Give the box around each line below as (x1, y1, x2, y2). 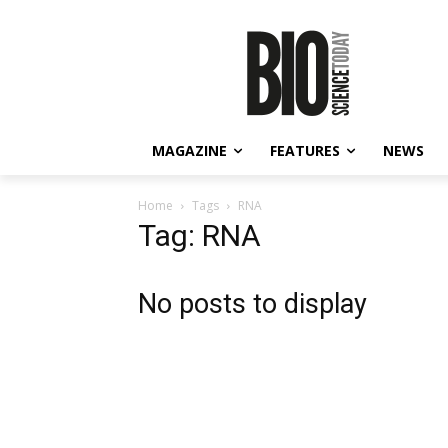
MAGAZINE (152, 141, 227, 160)
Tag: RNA (138, 218, 261, 253)
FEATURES (270, 141, 340, 160)
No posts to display (138, 288, 367, 320)
